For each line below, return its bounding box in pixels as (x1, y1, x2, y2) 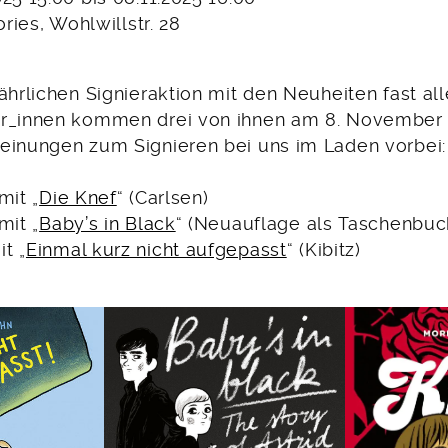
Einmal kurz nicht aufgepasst (25, 240, 287, 261)
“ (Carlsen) (116, 188, 209, 209)
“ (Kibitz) (286, 240, 361, 261)
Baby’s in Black (39, 214, 176, 235)
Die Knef (39, 188, 117, 209)
